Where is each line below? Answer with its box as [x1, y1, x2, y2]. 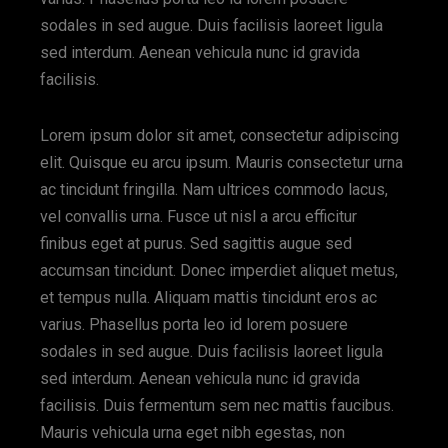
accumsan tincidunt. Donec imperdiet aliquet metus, [40, 261, 399, 280]
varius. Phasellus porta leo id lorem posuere [40, 315, 349, 334]
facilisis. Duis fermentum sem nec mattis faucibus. [40, 396, 395, 415]
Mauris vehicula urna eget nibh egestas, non [40, 423, 346, 442]
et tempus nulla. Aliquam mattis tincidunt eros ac [40, 288, 378, 307]
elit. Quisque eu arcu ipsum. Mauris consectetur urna [40, 153, 404, 172]
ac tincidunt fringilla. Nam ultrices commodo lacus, [40, 180, 389, 199]
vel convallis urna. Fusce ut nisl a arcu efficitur [40, 207, 358, 226]
